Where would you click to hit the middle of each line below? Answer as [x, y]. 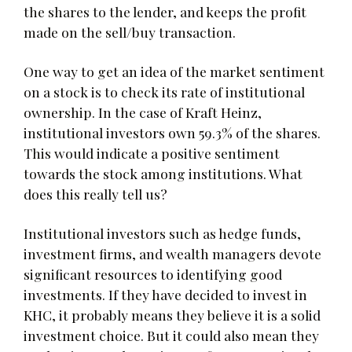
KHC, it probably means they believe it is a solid [172, 314]
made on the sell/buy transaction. [130, 31]
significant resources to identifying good [153, 273]
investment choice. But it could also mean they [171, 335]
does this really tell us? [95, 193]
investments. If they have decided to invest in [165, 294]
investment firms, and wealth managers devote [172, 253]
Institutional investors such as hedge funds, [162, 233]
